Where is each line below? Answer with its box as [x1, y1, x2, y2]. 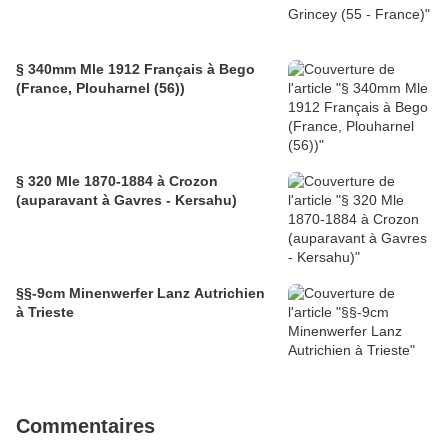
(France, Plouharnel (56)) [16, 80, 185, 97]
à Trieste [16, 304, 74, 321]
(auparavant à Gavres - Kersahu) [16, 192, 237, 209]
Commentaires [16, 415, 155, 438]
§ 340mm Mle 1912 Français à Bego [16, 61, 255, 78]
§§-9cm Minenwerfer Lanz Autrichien [16, 285, 265, 302]
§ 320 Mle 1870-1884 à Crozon [16, 173, 218, 190]
